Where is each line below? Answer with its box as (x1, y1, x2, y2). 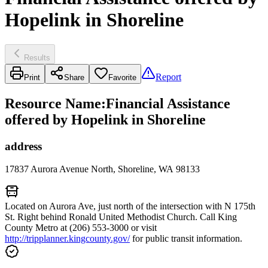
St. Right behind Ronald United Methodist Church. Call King (5, 212, 237, 223)
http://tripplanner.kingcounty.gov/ (5, 233, 130, 244)
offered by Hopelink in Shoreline (5, 111, 206, 127)
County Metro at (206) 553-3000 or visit (5, 223, 157, 233)
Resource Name (5, 95, 101, 111)
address (5, 139, 42, 153)
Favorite (108, 72, 136, 82)
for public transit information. (130, 233, 242, 244)
